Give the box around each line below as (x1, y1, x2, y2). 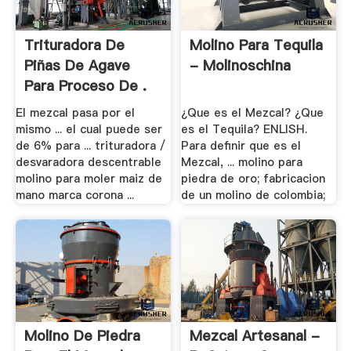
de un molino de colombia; (181, 187, 326, 204)
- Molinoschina (190, 55, 291, 75)
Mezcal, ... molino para (181, 154, 303, 171)
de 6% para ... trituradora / (15, 138, 165, 154)
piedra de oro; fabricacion (181, 171, 326, 187)
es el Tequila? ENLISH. (181, 121, 308, 138)
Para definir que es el (181, 138, 302, 154)
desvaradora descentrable (15, 154, 161, 171)
